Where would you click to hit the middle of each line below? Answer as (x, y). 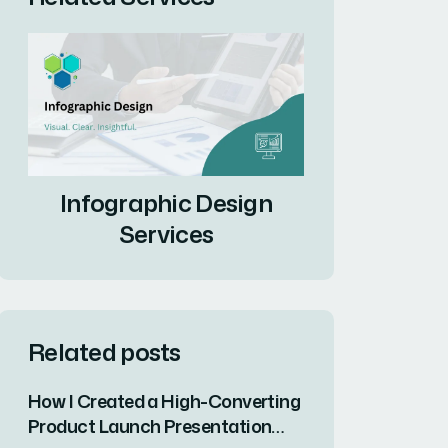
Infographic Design (166, 203)
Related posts (104, 352)
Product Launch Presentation (150, 426)
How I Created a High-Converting (164, 401)
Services (166, 234)
